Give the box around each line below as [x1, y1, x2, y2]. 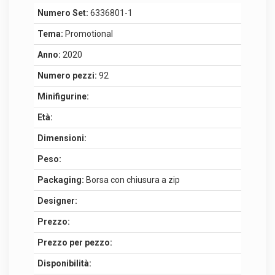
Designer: [37, 195, 77, 206]
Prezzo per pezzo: [37, 237, 112, 247]
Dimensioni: [37, 133, 87, 143]
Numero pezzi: [37, 70, 97, 80]
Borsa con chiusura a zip [84, 174, 180, 185]
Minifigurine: [37, 91, 89, 101]
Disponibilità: [37, 258, 91, 268]
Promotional [63, 28, 113, 39]
